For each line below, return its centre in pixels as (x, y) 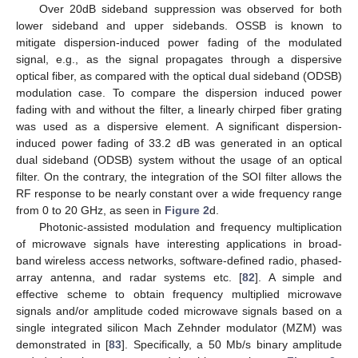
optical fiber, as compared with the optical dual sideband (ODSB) (179, 76)
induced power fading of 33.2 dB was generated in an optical (179, 143)
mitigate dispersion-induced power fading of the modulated (179, 43)
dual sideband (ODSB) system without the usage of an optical (179, 160)
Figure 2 (187, 211)
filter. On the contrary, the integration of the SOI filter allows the (179, 177)
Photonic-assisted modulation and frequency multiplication (190, 227)
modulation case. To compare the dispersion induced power (179, 93)
